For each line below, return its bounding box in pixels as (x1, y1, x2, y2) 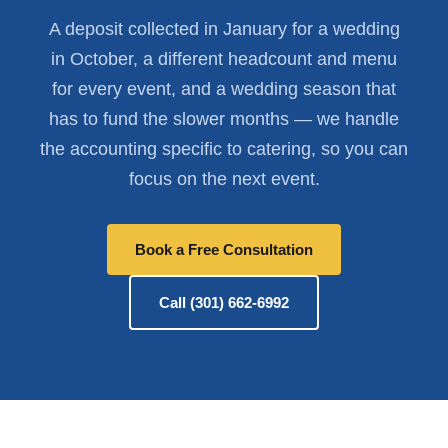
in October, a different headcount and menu (51, 49, 397, 70)
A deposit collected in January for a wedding (48, 19, 400, 40)
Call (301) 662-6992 (159, 294, 289, 312)
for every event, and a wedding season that (52, 79, 396, 100)
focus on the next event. (128, 169, 320, 190)
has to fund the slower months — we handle (49, 109, 399, 130)
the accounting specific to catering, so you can (40, 139, 408, 160)
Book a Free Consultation (135, 241, 313, 259)
